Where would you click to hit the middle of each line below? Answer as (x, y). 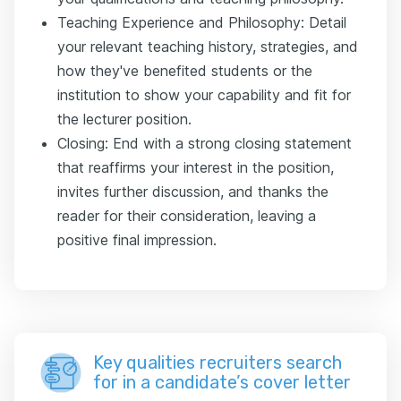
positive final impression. (137, 240)
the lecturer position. (124, 119)
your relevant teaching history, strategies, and (208, 47)
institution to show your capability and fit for (204, 95)
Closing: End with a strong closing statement (205, 143)
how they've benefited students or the (185, 71)
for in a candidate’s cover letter (222, 382)
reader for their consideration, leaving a (187, 216)
